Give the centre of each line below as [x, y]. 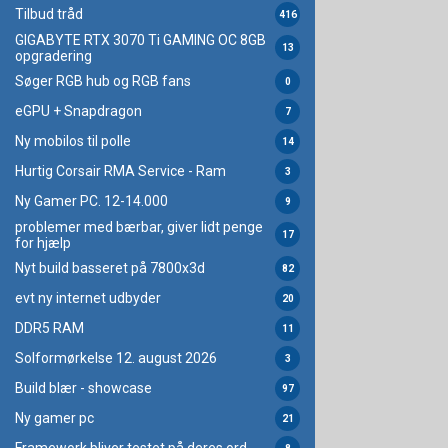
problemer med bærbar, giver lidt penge [139, 226]
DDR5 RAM [49, 328]
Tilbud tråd [49, 14]
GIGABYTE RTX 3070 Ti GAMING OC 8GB [140, 39]
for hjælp [43, 242]
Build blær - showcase [83, 388]
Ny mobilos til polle [73, 141]
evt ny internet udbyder [88, 298]
